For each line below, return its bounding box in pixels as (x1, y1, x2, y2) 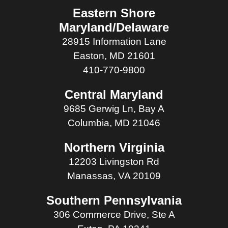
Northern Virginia (64, 140, 164, 155)
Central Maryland (65, 88, 163, 102)
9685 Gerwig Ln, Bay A (64, 103, 164, 115)
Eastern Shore (73, 6, 155, 20)
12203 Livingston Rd (69, 156, 159, 167)
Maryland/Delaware (59, 20, 169, 35)
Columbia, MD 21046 (68, 118, 160, 129)
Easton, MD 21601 (73, 50, 155, 62)
